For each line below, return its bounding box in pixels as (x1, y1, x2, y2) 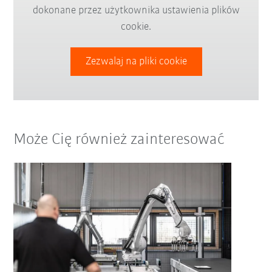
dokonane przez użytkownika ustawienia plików (32, 5, 240, 17)
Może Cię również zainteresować (13, 131, 225, 148)
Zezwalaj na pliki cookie (85, 56, 187, 68)
